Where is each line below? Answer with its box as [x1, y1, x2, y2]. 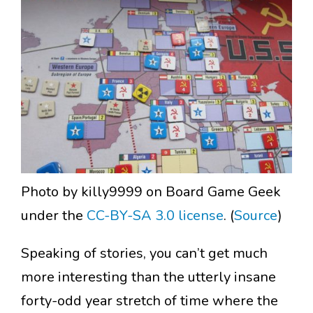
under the [21, 206, 87, 226]
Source [234, 206, 277, 226]
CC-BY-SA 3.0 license [87, 206, 224, 226]
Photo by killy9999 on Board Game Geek [21, 182, 281, 202]
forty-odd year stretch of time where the [21, 291, 278, 311]
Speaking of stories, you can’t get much [21, 244, 268, 263]
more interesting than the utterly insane [21, 268, 276, 287]
